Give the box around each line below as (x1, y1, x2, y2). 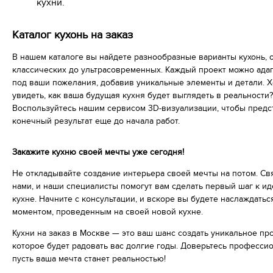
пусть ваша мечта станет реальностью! (12, 253, 166, 264)
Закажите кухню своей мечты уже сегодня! (12, 147, 184, 158)
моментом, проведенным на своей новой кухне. (12, 207, 203, 218)
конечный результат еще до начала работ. (12, 116, 180, 127)
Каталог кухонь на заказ (12, 29, 133, 42)
